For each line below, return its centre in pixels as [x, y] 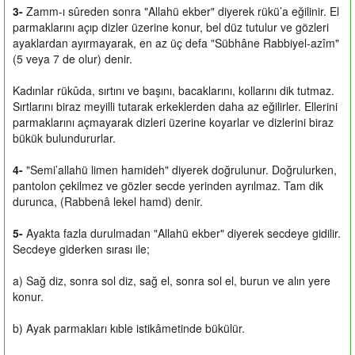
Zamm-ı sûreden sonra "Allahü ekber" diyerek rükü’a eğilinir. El [181, 11]
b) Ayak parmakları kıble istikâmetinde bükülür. [129, 328]
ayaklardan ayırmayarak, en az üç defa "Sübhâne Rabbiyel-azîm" [176, 42]
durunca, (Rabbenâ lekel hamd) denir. [108, 201]
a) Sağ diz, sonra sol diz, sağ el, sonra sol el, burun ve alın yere [172, 280]
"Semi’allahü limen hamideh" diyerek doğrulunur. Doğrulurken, [181, 169]
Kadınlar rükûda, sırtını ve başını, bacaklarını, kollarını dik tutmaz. [174, 90]
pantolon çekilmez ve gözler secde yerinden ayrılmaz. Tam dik [168, 185]
